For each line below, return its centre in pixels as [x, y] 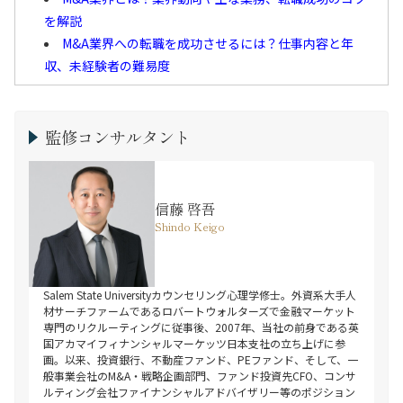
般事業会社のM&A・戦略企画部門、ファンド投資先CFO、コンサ [200, 376]
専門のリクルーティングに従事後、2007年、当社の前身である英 [201, 327]
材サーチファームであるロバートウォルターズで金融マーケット [199, 311]
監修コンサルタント [118, 137]
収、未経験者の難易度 [107, 66]
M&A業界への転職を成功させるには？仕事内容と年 [208, 44]
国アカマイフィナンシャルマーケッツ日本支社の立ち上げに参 [194, 344]
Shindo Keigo [190, 227]
